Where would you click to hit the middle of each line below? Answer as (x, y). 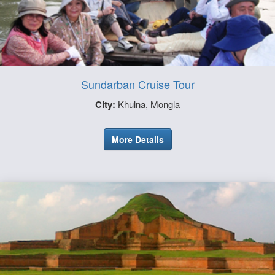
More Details (137, 140)
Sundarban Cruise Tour (137, 84)
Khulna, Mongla (148, 104)
